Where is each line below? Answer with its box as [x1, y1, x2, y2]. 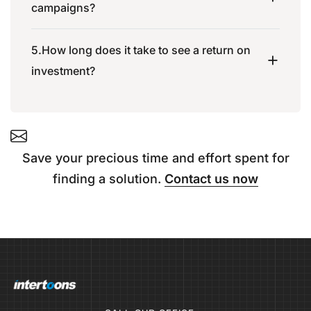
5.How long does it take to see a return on [31, 42, 251, 57]
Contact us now [165, 171, 258, 186]
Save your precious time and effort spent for [22, 150, 289, 165]
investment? [31, 63, 95, 78]
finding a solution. [53, 171, 165, 186]
